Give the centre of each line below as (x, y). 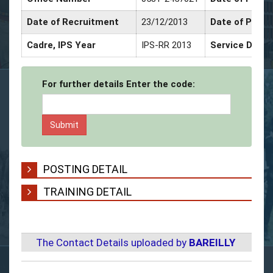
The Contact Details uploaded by (112, 242)
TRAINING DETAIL (87, 191)
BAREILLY (212, 242)
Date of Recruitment (73, 22)
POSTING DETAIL (85, 169)
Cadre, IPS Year (61, 45)
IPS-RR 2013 (166, 45)
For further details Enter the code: (119, 84)
